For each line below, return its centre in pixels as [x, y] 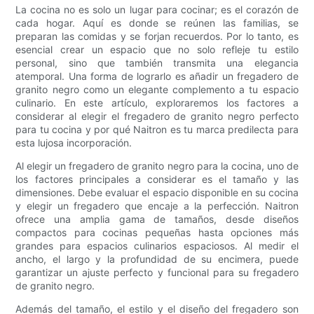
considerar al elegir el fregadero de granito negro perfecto [157, 116]
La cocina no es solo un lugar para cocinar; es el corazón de [157, 9]
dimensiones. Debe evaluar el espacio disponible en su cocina [157, 192]
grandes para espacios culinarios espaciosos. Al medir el [157, 245]
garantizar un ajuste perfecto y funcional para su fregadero [157, 272]
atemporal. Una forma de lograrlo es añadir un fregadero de [157, 76]
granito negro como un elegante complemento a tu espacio [157, 89]
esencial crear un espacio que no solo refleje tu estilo [157, 49]
